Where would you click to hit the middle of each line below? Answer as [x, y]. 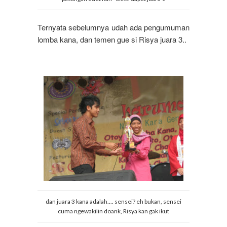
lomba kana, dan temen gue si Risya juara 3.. [113, 40]
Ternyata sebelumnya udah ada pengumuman [113, 27]
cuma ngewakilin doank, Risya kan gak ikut [113, 211]
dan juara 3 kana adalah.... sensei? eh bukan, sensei [113, 202]
